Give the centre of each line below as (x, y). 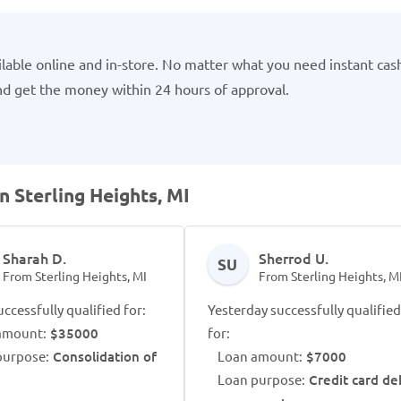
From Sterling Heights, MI (75, 276)
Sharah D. (35, 258)
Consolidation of (103, 356)
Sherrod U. (293, 258)
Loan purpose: (261, 379)
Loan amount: (260, 356)
